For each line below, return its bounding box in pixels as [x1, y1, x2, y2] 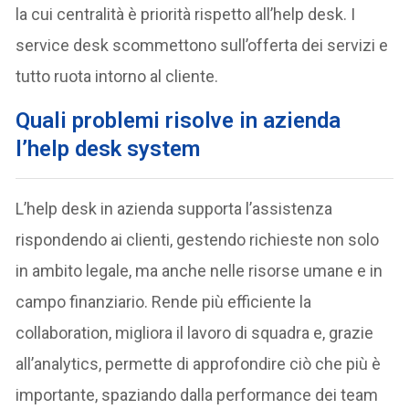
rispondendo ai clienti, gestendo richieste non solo [16, 229, 380, 249]
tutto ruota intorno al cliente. [16, 66, 219, 86]
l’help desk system [16, 135, 201, 162]
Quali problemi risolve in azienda [16, 107, 341, 133]
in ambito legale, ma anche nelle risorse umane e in [16, 260, 383, 280]
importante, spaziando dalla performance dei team [16, 384, 379, 404]
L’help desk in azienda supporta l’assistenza [16, 198, 333, 218]
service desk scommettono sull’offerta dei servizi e [16, 35, 389, 55]
